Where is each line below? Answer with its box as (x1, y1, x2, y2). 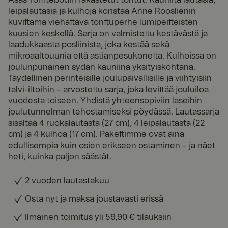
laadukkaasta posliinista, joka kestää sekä (8, 40, 169, 49)
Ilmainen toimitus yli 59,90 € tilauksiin (25, 213, 172, 221)
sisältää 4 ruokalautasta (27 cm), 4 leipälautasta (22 (8, 119, 205, 127)
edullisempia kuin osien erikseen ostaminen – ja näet (8, 141, 215, 150)
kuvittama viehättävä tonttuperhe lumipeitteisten (8, 18, 198, 26)
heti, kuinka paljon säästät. (8, 152, 111, 161)
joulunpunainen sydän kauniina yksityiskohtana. (8, 63, 195, 71)
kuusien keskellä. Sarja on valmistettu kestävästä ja (8, 29, 208, 38)
